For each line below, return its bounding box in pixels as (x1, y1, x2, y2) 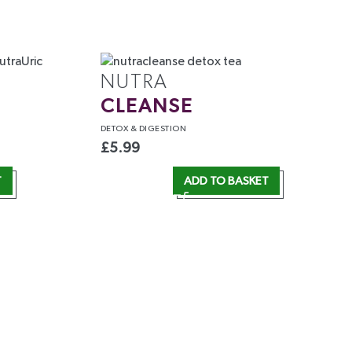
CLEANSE (100, 97, 193, 117)
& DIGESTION (130, 124, 187, 134)
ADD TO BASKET (183, 174, 269, 187)
